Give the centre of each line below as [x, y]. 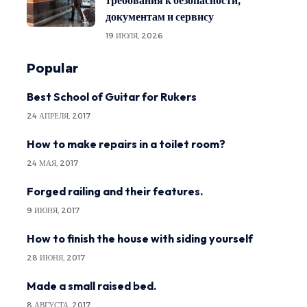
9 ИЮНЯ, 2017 [53, 210]
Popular [52, 69]
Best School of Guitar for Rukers [112, 97]
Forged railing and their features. [115, 191]
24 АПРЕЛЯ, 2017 [59, 116]
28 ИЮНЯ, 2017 [56, 258]
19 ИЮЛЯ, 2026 [134, 36]
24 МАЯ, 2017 [52, 163]
